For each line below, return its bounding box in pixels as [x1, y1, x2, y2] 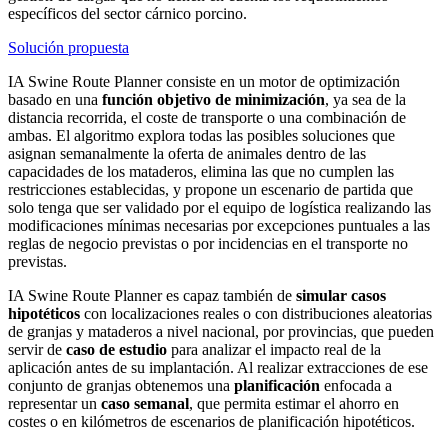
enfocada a [320, 377, 392, 395]
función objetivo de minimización [102, 91, 325, 109]
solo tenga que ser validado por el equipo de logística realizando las [8, 199, 431, 217]
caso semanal [101, 395, 189, 413]
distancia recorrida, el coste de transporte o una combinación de [8, 109, 406, 127]
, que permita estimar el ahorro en [189, 395, 399, 413]
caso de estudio [66, 341, 167, 359]
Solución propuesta [8, 39, 129, 57]
